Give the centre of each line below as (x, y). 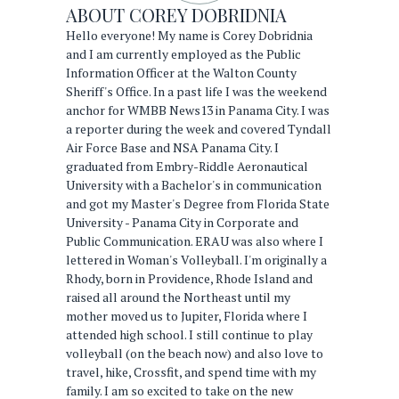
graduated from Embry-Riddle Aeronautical (187, 166)
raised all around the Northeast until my (178, 297)
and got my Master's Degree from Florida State (198, 203)
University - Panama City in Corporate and (182, 222)
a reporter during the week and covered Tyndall (199, 128)
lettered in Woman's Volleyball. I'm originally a (196, 259)
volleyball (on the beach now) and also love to (195, 353)
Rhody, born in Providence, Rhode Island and (189, 278)
